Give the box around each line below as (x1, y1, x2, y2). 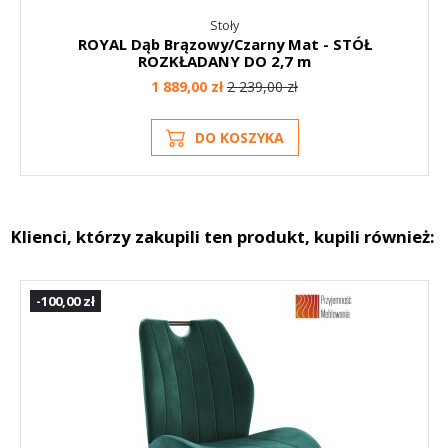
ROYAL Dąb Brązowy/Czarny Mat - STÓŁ (77, 34, 372, 55)
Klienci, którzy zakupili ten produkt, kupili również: (10, 225, 435, 249)
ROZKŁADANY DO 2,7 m (138, 51, 311, 72)
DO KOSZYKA (194, 128, 284, 148)
